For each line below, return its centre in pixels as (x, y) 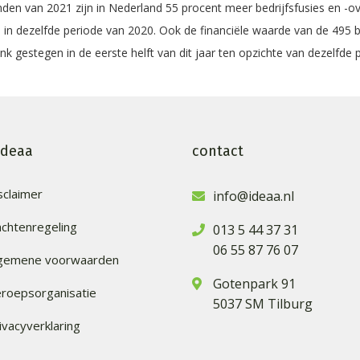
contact (218, 151)
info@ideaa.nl (254, 196)
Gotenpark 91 (254, 284)
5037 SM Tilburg (263, 304)
